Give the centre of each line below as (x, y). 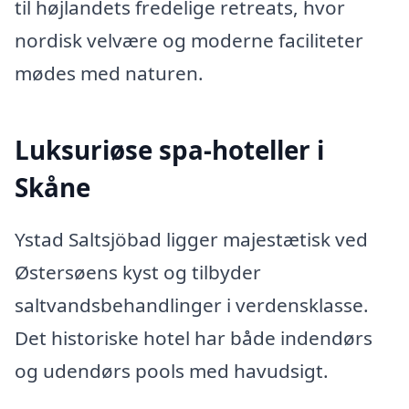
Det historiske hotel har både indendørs (194, 338)
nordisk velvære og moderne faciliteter (189, 40)
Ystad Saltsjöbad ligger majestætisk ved (191, 240)
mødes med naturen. (109, 73)
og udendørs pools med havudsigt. (172, 371)
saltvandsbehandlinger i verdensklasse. (192, 305)
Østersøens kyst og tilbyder (138, 273)
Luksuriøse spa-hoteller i (169, 149)
